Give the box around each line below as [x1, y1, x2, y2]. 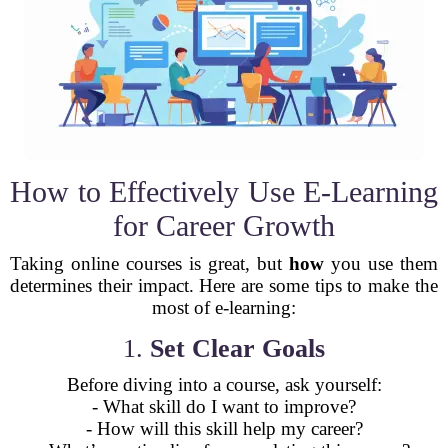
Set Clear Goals [150, 334, 325, 363]
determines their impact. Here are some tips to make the [10, 275, 438, 296]
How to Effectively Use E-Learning [10, 175, 438, 208]
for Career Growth [113, 209, 335, 242]
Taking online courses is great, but [10, 253, 289, 274]
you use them [324, 253, 438, 274]
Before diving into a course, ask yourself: [66, 374, 382, 395]
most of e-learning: [152, 297, 296, 318]
